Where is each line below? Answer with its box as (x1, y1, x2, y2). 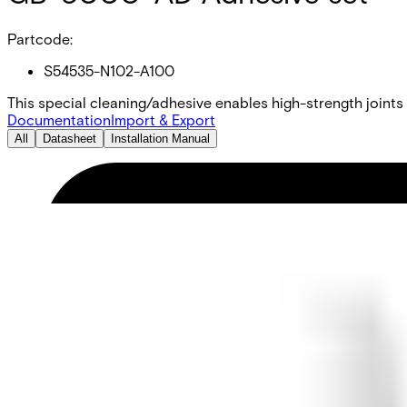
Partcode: (7, 29, 73, 47)
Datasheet (43, 131, 96, 145)
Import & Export (111, 110, 215, 128)
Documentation (7, 110, 111, 128)
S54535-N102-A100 (44, 61, 174, 79)
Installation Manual (111, 131, 210, 145)
